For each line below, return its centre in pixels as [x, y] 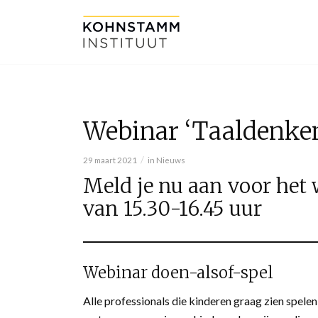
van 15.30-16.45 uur [173, 209]
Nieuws [171, 160]
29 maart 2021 [110, 160]
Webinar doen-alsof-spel [179, 273]
